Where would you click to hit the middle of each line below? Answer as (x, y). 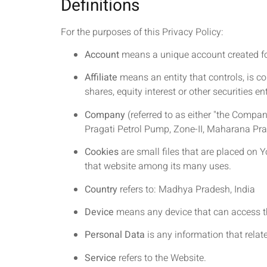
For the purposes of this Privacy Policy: (142, 32)
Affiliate (101, 78)
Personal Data (115, 235)
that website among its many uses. (158, 167)
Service (100, 258)
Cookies (102, 152)
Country (101, 189)
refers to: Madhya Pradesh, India (186, 189)
